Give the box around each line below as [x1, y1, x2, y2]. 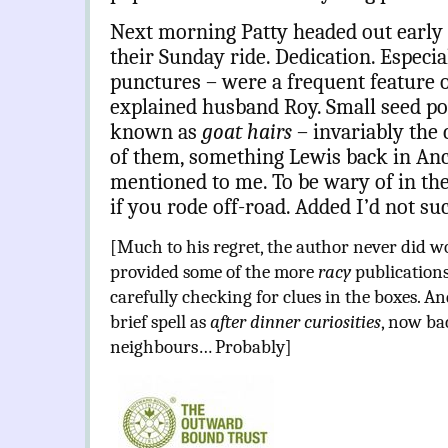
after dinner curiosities [210, 311, 381, 334]
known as [110, 119, 202, 146]
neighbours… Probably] [110, 336, 292, 359]
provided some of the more [110, 261, 318, 284]
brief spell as [110, 311, 210, 334]
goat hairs [202, 119, 292, 146]
